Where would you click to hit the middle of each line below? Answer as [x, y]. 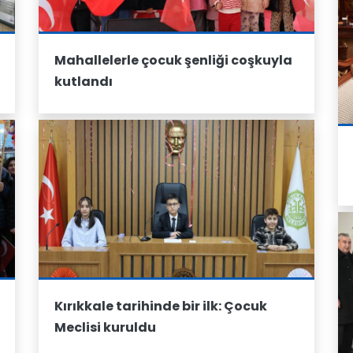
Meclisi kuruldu [105, 327]
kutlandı [84, 82]
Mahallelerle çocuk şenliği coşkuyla [173, 60]
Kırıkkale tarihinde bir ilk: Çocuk [161, 306]
